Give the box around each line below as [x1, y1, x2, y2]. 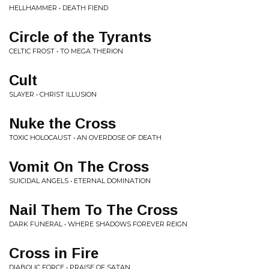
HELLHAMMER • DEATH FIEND [9, 3, 108, 12]
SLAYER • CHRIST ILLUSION [9, 89, 97, 98]
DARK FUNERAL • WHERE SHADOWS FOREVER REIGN [9, 219, 187, 228]
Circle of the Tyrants [9, 28, 151, 45]
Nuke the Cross [9, 115, 116, 131]
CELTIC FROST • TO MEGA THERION [9, 46, 123, 55]
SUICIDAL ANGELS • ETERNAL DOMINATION [9, 176, 151, 185]
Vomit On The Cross [9, 158, 149, 175]
